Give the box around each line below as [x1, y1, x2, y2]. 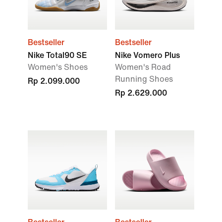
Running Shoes [115, 75, 173, 83]
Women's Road [115, 63, 171, 71]
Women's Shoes [28, 63, 88, 71]
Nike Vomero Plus [115, 51, 180, 59]
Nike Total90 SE [28, 51, 87, 59]
